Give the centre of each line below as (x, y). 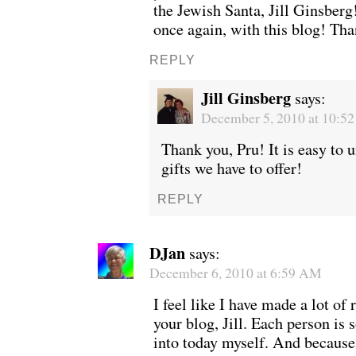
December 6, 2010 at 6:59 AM (236, 272)
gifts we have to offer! (232, 168)
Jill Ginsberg (246, 97)
